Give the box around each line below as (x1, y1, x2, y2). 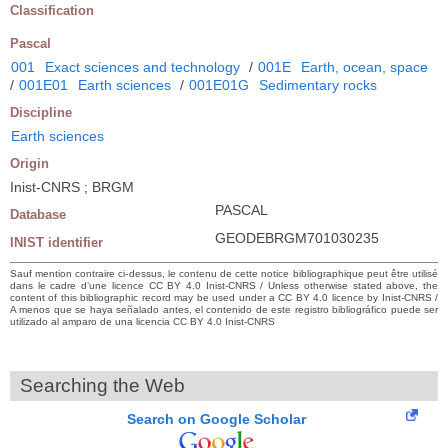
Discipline (10, 104, 72, 120)
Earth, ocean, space (301, 58, 428, 75)
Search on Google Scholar (127, 410, 306, 427)
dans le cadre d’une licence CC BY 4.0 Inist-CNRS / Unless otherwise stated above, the (10, 279, 438, 291)
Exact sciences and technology (45, 58, 240, 75)
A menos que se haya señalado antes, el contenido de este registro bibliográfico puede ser (10, 303, 438, 315)
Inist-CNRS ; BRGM (10, 178, 134, 195)
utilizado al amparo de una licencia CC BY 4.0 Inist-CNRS (10, 315, 275, 327)
